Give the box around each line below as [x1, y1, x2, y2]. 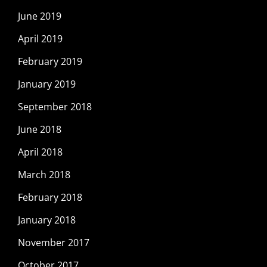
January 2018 [18, 213, 76, 226]
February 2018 [18, 190, 82, 204]
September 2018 [18, 100, 92, 113]
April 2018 [18, 145, 63, 159]
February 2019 [18, 54, 82, 68]
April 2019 [18, 32, 63, 45]
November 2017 [18, 235, 89, 249]
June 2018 [18, 122, 61, 136]
